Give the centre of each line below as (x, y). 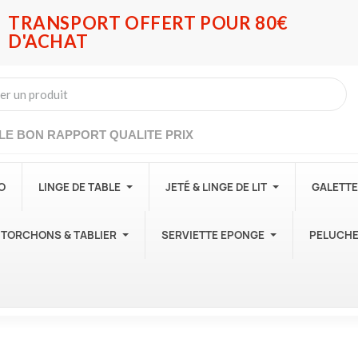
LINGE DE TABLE (80, 187)
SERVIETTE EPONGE (213, 235)
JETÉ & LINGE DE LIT (216, 187)
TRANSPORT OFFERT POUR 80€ (148, 23)
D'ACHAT (48, 41)
